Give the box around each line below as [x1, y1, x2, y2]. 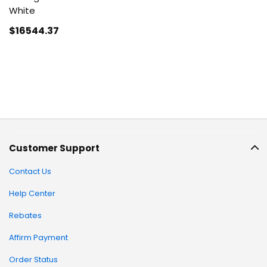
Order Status [9, 254, 58, 265]
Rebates [9, 210, 42, 221]
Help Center [9, 188, 55, 199]
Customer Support [9, 142, 100, 154]
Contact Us [9, 166, 51, 177]
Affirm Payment [9, 232, 68, 243]
